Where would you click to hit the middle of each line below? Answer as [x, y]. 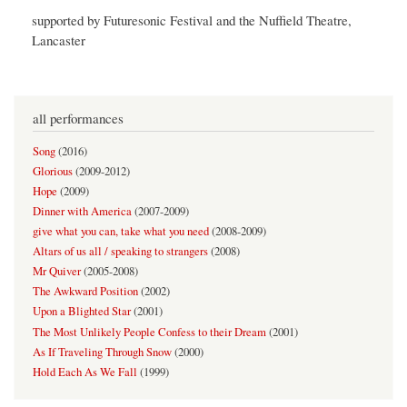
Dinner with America [82, 212]
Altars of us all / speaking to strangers [120, 252]
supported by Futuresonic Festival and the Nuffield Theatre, [192, 20]
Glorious [53, 171]
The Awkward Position [85, 292]
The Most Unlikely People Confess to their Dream [149, 332]
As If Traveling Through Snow [102, 352]
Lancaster [59, 40]
